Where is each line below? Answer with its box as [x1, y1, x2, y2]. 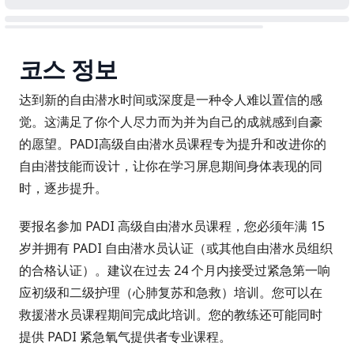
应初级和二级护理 [19, 284, 120, 301]
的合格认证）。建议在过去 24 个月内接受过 [19, 262, 267, 279]
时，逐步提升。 [19, 179, 107, 197]
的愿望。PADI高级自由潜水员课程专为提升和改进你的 [19, 135, 326, 153]
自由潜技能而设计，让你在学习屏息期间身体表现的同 [19, 157, 322, 175]
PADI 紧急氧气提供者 [47, 328, 168, 345]
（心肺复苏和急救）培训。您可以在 [120, 284, 322, 301]
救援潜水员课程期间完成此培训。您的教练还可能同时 [19, 306, 322, 323]
